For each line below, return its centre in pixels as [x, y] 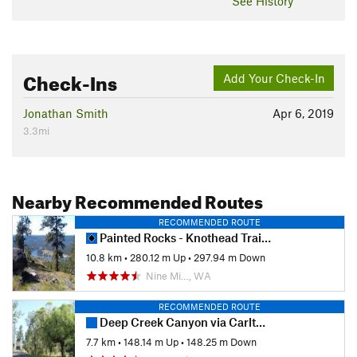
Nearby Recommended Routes [137, 199]
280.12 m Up [158, 257]
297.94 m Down [229, 257]
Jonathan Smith [66, 114]
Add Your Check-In [274, 78]
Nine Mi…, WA [178, 276]
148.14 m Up [151, 341]
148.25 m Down [222, 341]
